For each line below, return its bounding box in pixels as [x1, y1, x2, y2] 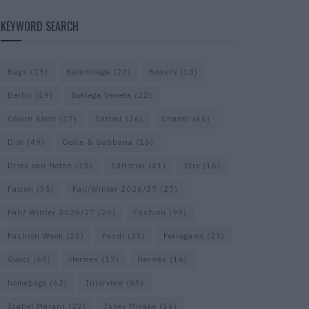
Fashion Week [8, 230, 63, 241]
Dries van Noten [8, 160, 72, 170]
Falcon [8, 183, 34, 194]
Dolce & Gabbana [63, 137, 133, 147]
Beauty [149, 66, 177, 77]
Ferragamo [163, 230, 204, 241]
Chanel [161, 113, 190, 123]
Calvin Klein [8, 113, 57, 123]
